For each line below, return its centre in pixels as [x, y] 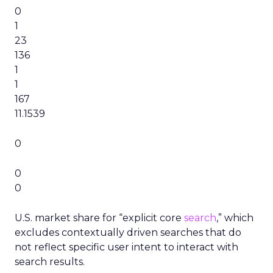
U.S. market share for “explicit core [99, 218]
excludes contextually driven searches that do [128, 232]
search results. [50, 262]
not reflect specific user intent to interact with [126, 247]
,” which [235, 218]
